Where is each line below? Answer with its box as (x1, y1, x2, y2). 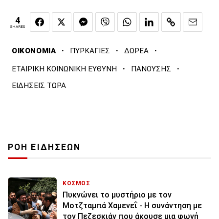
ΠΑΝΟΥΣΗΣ (131, 64, 171, 73)
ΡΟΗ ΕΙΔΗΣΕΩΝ (8, 142, 81, 152)
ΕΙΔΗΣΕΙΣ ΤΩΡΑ (12, 81, 66, 90)
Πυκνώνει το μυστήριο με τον (63, 190, 172, 199)
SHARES (10, 24, 25, 29)
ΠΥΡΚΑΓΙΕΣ (70, 46, 110, 55)
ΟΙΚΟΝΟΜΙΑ (12, 46, 56, 55)
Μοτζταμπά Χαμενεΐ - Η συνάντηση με (63, 200, 202, 210)
